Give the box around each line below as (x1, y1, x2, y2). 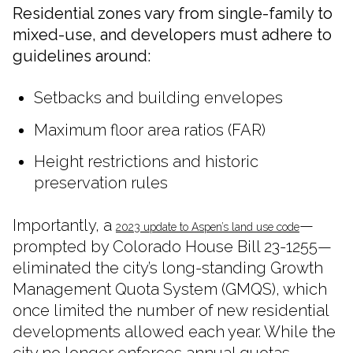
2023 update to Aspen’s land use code (116, 220, 299, 233)
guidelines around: (13, 46, 150, 65)
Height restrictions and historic (33, 151, 258, 171)
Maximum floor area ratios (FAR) (33, 120, 266, 139)
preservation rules (33, 173, 168, 192)
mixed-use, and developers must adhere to (13, 24, 332, 44)
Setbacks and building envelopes (33, 88, 283, 108)
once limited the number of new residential (13, 300, 329, 320)
